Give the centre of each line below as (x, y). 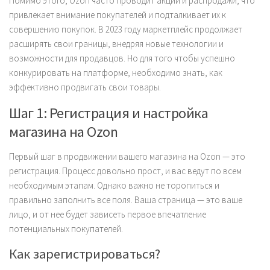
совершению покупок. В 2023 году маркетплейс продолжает (126, 29)
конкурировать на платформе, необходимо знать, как (116, 73)
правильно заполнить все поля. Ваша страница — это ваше (126, 200)
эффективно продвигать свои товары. (85, 87)
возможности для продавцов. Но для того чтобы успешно (122, 58)
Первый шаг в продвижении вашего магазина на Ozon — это (127, 156)
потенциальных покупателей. (66, 229)
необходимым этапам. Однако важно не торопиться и (114, 185)
